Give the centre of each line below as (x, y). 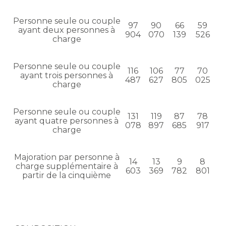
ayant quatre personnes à (67, 121)
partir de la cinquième (67, 176)
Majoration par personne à (67, 157)
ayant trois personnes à (67, 76)
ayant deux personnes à (67, 30)
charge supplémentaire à (67, 166)
